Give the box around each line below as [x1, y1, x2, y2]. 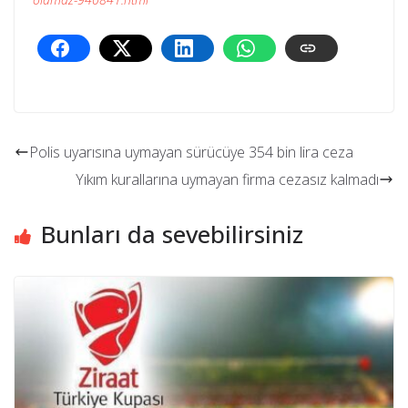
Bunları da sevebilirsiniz [41, 218, 303, 251]
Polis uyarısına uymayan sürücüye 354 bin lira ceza [29, 142, 353, 163]
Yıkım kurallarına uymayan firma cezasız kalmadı [76, 169, 379, 190]
